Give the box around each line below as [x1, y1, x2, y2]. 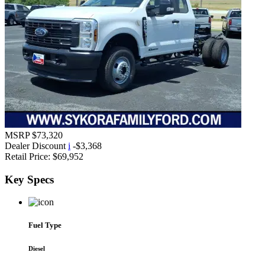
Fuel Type [28, 221, 62, 230]
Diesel [28, 245, 45, 253]
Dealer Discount [5, 140, 68, 151]
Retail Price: [5, 151, 50, 161]
